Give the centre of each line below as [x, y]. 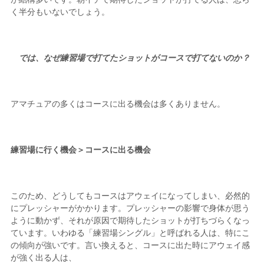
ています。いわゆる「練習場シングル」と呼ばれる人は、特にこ [130, 233]
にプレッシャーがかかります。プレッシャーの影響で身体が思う [130, 208]
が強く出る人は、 [43, 258]
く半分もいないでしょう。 [60, 12]
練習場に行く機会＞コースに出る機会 [80, 150]
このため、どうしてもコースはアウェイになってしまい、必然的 [130, 196]
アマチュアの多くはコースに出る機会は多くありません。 [118, 104]
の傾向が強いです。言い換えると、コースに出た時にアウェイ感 [130, 245]
